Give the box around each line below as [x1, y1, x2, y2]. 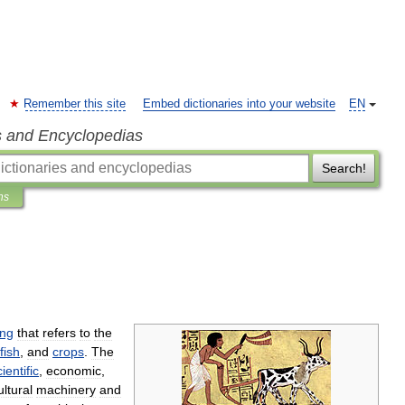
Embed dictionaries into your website [143, 98, 335, 110]
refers [42, 325, 76, 340]
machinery [36, 382, 96, 397]
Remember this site [24, 98, 126, 110]
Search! [321, 161, 366, 175]
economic [46, 363, 101, 378]
